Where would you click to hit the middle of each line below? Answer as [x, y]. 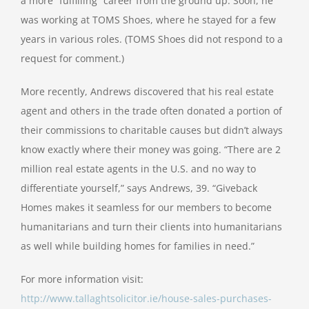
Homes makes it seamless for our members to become [146, 208]
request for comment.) [72, 59]
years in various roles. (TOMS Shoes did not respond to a [152, 39]
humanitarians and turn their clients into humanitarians [151, 227]
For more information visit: [82, 279]
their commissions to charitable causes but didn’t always [152, 130]
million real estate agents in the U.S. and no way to [138, 169]
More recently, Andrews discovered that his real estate [147, 92]
